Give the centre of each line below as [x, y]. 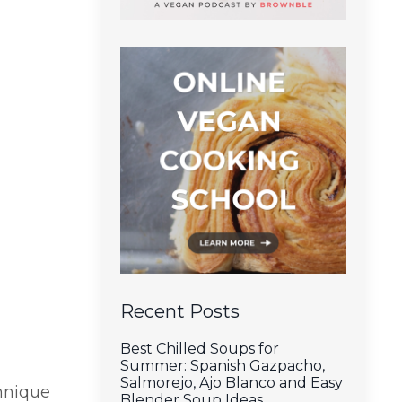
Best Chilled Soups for [199, 348]
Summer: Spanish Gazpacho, [222, 365]
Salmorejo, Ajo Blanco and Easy [231, 382]
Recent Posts [179, 311]
